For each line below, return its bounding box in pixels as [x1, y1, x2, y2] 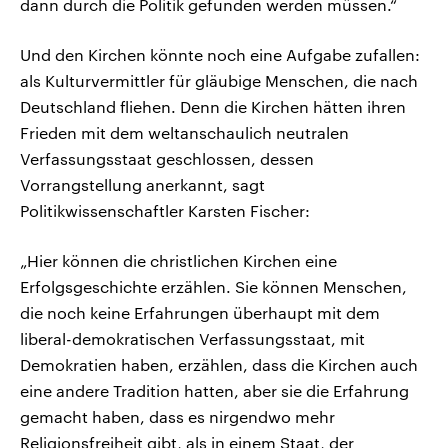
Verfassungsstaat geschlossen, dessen [20, 148, 314, 168]
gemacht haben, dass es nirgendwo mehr [20, 406, 335, 426]
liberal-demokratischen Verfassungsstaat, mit [20, 328, 365, 348]
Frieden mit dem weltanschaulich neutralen [20, 122, 349, 142]
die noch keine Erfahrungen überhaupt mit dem [20, 302, 380, 322]
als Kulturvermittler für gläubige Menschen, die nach [20, 70, 418, 90]
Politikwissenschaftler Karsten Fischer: [20, 200, 310, 220]
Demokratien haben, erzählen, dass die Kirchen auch [20, 354, 418, 374]
